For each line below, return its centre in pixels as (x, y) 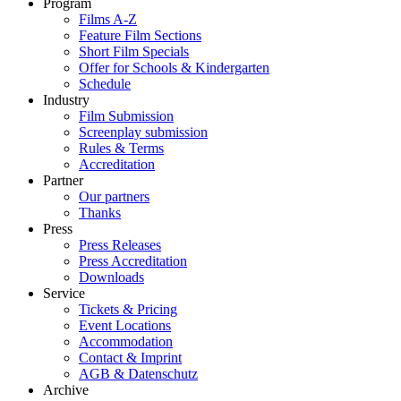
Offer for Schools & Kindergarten (174, 67)
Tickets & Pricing (128, 309)
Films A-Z (108, 19)
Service (64, 293)
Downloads (111, 277)
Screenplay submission (143, 132)
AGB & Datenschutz (138, 373)
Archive (66, 389)
